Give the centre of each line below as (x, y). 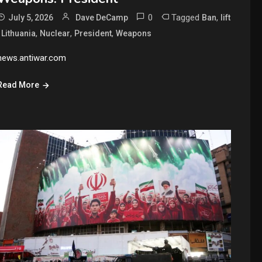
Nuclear (55, 33)
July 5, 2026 (31, 17)
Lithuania (19, 33)
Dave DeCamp (102, 17)
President (93, 33)
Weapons (134, 33)
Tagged (187, 17)
